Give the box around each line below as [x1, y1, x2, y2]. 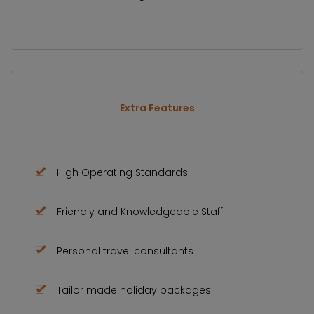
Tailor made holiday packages [57, 282, 211, 297]
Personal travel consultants [57, 243, 193, 258]
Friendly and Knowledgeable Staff [57, 204, 223, 219]
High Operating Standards [57, 165, 188, 179]
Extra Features [119, 100, 195, 115]
